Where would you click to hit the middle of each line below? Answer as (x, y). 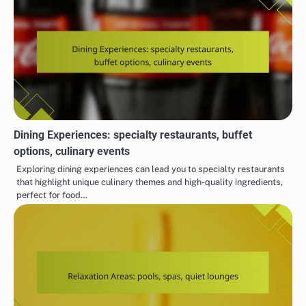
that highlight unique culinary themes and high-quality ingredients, (150, 182)
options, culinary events (72, 151)
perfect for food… (52, 195)
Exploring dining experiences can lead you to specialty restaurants (151, 169)
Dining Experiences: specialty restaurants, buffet (133, 135)
